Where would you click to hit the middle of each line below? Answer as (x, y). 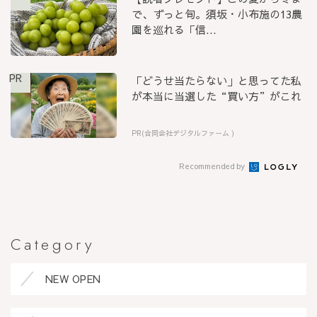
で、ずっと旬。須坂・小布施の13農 (217, 14)
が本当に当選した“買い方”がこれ (217, 96)
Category (53, 244)
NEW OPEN (73, 278)
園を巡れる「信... (174, 30)
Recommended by (213, 166)
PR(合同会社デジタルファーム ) (183, 133)
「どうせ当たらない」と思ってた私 (217, 81)
